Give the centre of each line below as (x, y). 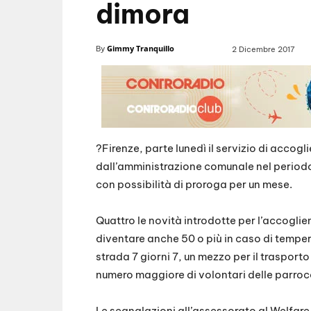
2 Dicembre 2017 (264, 50)
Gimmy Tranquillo (141, 49)
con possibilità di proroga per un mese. (194, 184)
